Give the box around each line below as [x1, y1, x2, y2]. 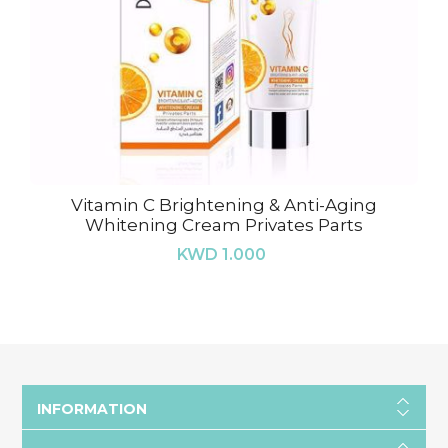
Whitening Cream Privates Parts [85, 215, 363, 235]
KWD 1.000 [177, 245, 266, 264]
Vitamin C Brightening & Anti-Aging [71, 195, 377, 215]
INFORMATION [36, 400, 147, 418]
